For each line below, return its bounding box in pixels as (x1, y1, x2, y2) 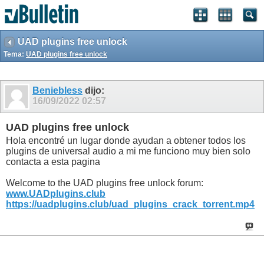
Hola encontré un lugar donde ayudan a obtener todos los (6, 136, 246, 146)
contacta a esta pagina (6, 157, 100, 167)
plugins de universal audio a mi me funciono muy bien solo (6, 146, 250, 157)
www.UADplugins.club (6, 189, 105, 199)
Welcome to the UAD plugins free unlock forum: (6, 178, 203, 189)
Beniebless (32, 85, 82, 95)
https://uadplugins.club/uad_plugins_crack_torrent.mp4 (6, 199, 255, 210)
